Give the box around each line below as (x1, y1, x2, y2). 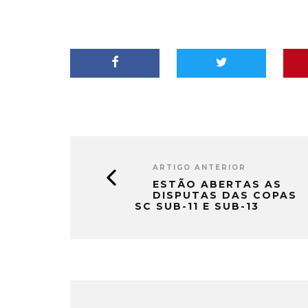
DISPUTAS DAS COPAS (153, 188, 297, 201)
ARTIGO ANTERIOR (153, 162, 246, 172)
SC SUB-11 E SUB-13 (135, 199, 259, 212)
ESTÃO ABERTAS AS (153, 177, 282, 190)
